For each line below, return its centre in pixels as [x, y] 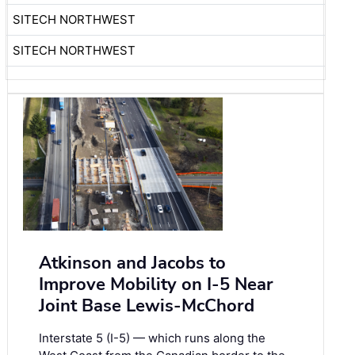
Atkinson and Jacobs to [132, 263]
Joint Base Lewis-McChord [147, 306]
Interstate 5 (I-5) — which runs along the [152, 338]
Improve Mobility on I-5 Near [156, 285]
